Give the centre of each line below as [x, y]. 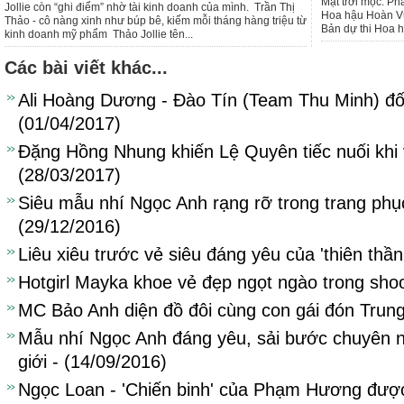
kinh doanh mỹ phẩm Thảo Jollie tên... [99, 34]
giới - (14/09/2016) [92, 362]
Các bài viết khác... [86, 68]
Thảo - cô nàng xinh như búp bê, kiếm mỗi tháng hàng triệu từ [156, 21]
